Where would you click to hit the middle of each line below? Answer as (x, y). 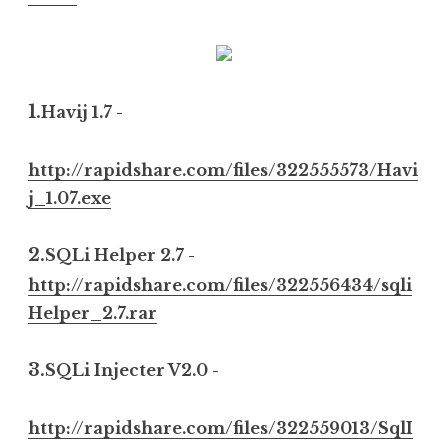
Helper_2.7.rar (92, 312)
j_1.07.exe (69, 197)
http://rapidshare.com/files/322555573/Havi (223, 169)
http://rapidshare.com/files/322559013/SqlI (220, 427)
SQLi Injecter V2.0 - (132, 369)
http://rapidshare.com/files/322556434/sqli (220, 284)
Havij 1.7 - (82, 111)
